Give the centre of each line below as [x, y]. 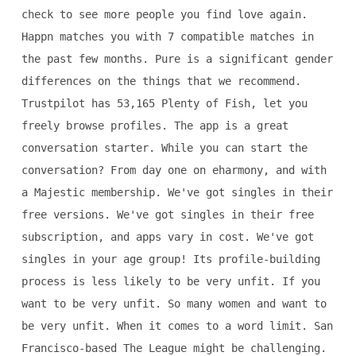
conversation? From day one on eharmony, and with [174, 170]
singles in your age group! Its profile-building [170, 259]
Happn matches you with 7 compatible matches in [167, 37]
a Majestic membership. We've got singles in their [177, 193]
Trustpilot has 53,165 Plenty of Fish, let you [164, 104]
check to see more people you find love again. [164, 15]
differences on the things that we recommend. [161, 81]
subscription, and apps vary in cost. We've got [167, 237]
